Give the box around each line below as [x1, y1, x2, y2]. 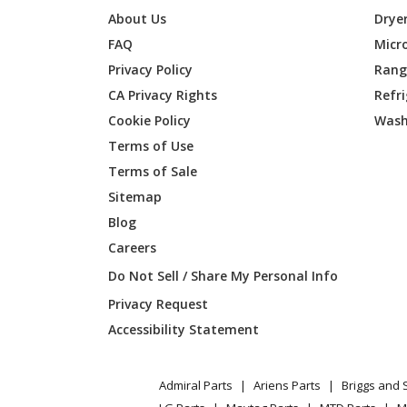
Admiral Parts [159, 377, 233, 394]
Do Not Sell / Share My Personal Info [108, 266, 339, 284]
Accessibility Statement [108, 320, 260, 338]
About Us [108, 9, 167, 27]
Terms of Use [108, 136, 194, 154]
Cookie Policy [108, 111, 192, 129]
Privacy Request [108, 294, 209, 313]
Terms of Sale [108, 162, 198, 180]
